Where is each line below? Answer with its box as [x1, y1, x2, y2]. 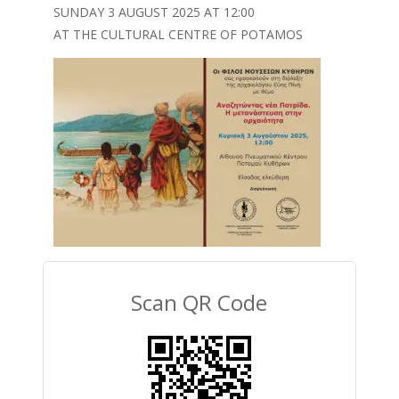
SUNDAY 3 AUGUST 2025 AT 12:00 [53, 3, 255, 20]
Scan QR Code [131, 287, 268, 317]
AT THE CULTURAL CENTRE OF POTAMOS [53, 25, 303, 43]
